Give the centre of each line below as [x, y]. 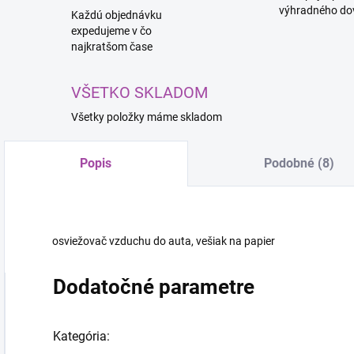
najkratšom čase [112, 47]
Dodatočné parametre [154, 287]
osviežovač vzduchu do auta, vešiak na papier [164, 241]
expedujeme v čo [111, 31]
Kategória [80, 336]
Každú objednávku [117, 15]
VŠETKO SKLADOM [139, 92]
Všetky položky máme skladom [147, 117]
